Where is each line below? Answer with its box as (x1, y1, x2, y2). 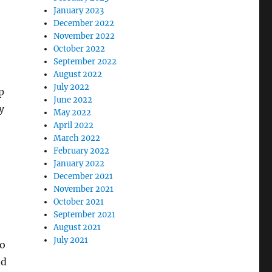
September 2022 (53, 56, 117, 67)
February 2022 (53, 145, 110, 156)
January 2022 (53, 158, 105, 169)
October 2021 (53, 196, 104, 207)
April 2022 (53, 120, 94, 131)
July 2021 (53, 234, 89, 245)
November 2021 (53, 183, 114, 194)
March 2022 (53, 132, 101, 143)
